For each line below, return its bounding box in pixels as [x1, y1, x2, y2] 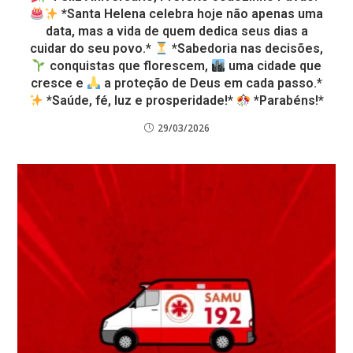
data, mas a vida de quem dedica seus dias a [45, 24, 308, 39]
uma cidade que [225, 58, 321, 74]
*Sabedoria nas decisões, [169, 41, 324, 57]
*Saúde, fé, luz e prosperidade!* [43, 93, 236, 109]
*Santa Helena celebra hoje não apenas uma [58, 6, 324, 22]
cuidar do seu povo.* [29, 41, 154, 57]
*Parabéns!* [251, 93, 325, 109]
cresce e [30, 76, 87, 91]
